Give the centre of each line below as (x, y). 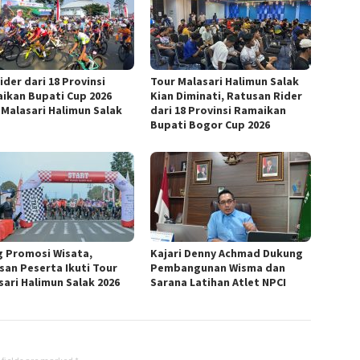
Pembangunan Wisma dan (218, 268)
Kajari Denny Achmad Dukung (227, 254)
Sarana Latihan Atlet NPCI (219, 282)
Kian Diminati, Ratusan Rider (227, 96)
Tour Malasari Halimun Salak (225, 82)
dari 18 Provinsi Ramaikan (219, 110)
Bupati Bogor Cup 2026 (211, 125)
